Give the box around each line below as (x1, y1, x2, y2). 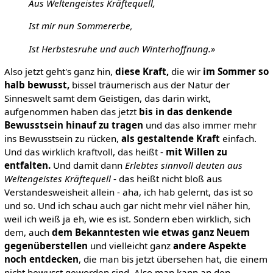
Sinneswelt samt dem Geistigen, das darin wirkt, (4, 91, 211, 104)
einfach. (219, 132, 257, 144)
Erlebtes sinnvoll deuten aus (124, 158, 243, 171)
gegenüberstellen (4, 239, 88, 252)
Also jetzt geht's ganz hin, (4, 65, 115, 77)
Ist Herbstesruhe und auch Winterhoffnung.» (28, 42, 215, 55)
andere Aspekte (172, 239, 246, 252)
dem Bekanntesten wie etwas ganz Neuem (51, 225, 250, 238)
